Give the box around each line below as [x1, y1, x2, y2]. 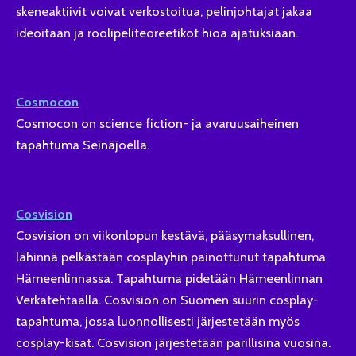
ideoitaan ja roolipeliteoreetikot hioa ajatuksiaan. [16, 25, 298, 41]
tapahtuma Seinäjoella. [16, 136, 149, 153]
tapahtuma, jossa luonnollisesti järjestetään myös [16, 312, 300, 329]
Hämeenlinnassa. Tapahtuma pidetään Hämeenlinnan [16, 269, 323, 286]
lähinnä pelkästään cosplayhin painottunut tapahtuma [16, 248, 326, 265]
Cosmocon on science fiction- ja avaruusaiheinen [16, 114, 299, 131]
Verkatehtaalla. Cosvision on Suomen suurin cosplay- [16, 291, 319, 308]
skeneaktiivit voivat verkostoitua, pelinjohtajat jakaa [16, 3, 312, 20]
